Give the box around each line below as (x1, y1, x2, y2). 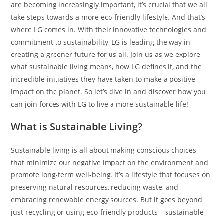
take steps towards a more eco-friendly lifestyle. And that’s (11, 12, 206, 22)
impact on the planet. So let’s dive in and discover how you (11, 87, 206, 97)
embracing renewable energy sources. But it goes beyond (11, 195, 203, 205)
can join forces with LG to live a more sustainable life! (11, 99, 189, 109)
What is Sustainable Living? (11, 120, 143, 134)
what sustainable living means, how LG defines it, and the (11, 62, 202, 72)
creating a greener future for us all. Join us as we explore (11, 50, 201, 59)
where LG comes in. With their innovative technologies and (11, 25, 207, 35)
